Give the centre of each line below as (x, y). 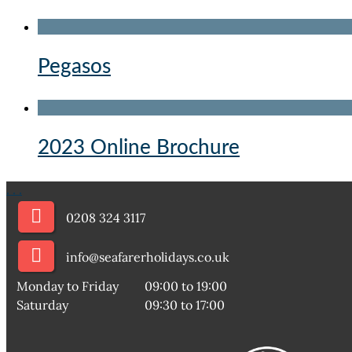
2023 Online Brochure (139, 147)
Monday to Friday (68, 286)
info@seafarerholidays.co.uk (148, 257)
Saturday (42, 304)
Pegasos (74, 66)
